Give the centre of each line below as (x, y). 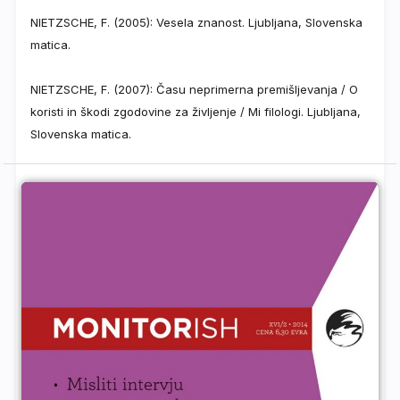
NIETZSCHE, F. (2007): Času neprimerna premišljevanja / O (194, 90)
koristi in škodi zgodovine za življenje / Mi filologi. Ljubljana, (196, 112)
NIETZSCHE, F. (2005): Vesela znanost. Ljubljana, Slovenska (196, 23)
